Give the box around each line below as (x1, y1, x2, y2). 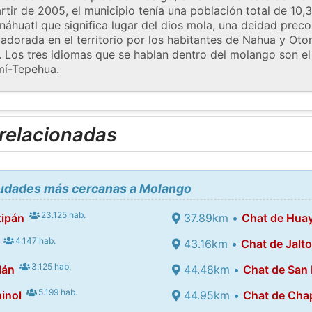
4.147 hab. (13, 235, 56, 246)
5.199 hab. (36, 286, 78, 297)
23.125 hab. (39, 209, 86, 220)
